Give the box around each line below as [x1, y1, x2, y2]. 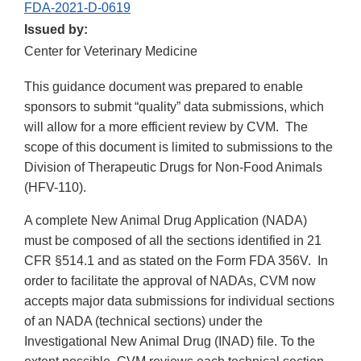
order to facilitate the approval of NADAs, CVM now [24, 274, 316, 288]
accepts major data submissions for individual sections [24, 294, 334, 309]
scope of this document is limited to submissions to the [24, 140, 333, 155]
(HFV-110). [24, 180, 86, 195]
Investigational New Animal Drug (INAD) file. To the [24, 334, 315, 349]
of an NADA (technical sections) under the [24, 314, 263, 329]
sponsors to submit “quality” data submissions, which [24, 100, 324, 114]
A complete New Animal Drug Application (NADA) [24, 214, 307, 228]
